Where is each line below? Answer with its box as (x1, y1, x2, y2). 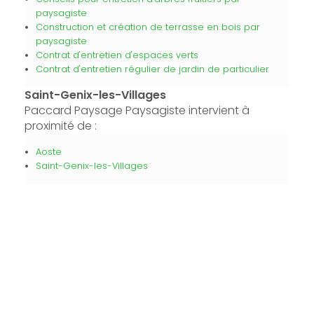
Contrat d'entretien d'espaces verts (35, 49, 198, 61)
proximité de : (24, 118, 97, 134)
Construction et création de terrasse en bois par (35, 21, 260, 33)
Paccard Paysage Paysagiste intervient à (24, 102, 250, 118)
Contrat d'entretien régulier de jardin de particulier (35, 63, 269, 75)
